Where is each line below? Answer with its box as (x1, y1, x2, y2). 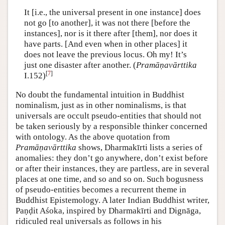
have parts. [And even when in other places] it (24, 39, 187, 49)
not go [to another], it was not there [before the (24, 18, 190, 28)
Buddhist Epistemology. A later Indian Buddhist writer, (16, 195, 209, 205)
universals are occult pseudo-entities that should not (16, 110, 201, 121)
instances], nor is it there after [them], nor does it (24, 29, 197, 39)
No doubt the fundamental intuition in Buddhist (16, 89, 184, 99)
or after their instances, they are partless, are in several (16, 163, 209, 173)
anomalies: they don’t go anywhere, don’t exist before (16, 153, 208, 163)
